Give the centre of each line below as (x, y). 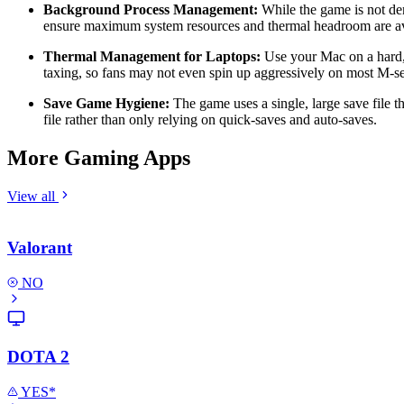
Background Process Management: (151, 10)
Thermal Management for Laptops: (152, 57)
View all (33, 197)
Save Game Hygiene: (106, 104)
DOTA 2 (38, 357)
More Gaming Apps (99, 158)
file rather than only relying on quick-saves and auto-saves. (210, 120)
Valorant (40, 247)
